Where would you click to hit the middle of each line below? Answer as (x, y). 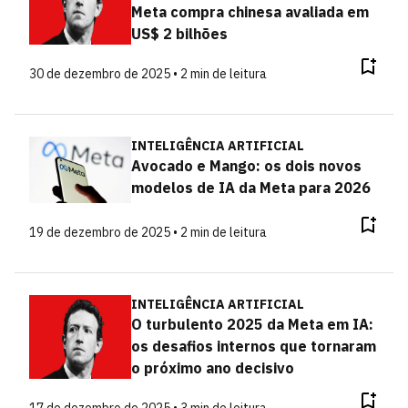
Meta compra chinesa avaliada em (250, 11)
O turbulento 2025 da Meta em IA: (252, 324)
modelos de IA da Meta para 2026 (250, 187)
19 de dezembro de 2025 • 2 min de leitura (148, 232)
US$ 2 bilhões (179, 33)
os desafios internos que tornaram (253, 346)
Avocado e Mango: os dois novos (246, 165)
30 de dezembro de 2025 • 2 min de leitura (148, 73)
